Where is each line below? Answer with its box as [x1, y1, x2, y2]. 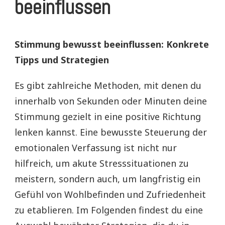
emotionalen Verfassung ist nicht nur [15, 142, 177, 154]
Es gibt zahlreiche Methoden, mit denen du [15, 79, 201, 92]
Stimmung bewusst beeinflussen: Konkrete [15, 38, 209, 51]
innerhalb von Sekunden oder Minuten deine [15, 95, 207, 107]
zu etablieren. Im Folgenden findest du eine [15, 204, 203, 216]
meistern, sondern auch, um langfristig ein [15, 173, 200, 185]
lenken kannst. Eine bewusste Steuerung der [15, 126, 207, 139]
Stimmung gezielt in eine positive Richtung [15, 110, 201, 123]
